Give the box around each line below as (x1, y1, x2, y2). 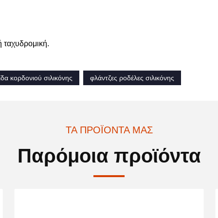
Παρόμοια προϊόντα (17, 145, 201, 166)
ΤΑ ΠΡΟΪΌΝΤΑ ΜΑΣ (65, 125, 153, 135)
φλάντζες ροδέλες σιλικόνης (90, 74, 174, 82)
